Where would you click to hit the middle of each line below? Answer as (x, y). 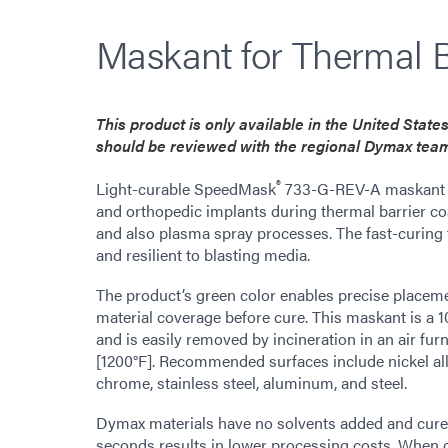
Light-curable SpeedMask (186, 189)
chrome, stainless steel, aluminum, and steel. (251, 383)
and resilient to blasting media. (203, 255)
